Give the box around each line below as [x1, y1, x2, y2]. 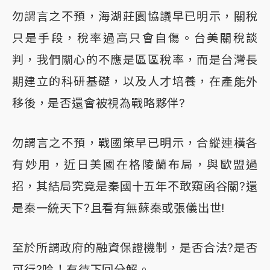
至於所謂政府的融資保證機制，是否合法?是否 [12, 240, 258, 256]
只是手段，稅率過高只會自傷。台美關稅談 [12, 31, 258, 46]
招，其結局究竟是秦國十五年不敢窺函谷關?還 [12, 179, 258, 194]
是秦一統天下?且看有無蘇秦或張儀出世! [12, 201, 225, 216]
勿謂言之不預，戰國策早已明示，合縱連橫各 [12, 136, 258, 151]
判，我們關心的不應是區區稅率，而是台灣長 [12, 52, 258, 67]
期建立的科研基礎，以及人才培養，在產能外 [12, 74, 258, 89]
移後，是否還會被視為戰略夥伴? [12, 96, 186, 111]
